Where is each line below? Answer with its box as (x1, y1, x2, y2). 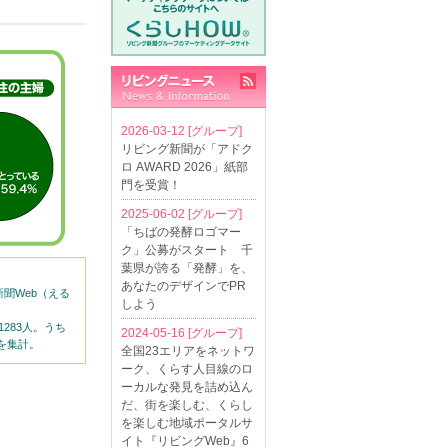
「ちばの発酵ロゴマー (121, 225, 241, 239)
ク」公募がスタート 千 (121, 243, 253, 257)
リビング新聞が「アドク (121, 142, 253, 156)
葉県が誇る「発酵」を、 (121, 261, 253, 275)
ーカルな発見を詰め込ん (121, 380, 253, 394)
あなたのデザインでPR (121, 279, 246, 293)
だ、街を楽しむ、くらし (121, 398, 253, 412)
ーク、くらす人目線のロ (121, 362, 253, 376)
